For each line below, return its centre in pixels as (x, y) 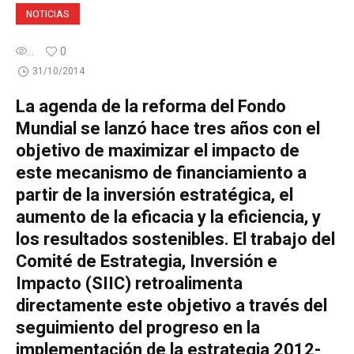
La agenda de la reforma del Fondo (151, 107)
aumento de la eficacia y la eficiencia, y (168, 217)
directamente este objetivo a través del (171, 306)
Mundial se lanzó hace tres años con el (168, 129)
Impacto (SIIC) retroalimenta (129, 284)
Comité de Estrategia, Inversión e (147, 262)
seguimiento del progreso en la (138, 328)
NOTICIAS (48, 14)
